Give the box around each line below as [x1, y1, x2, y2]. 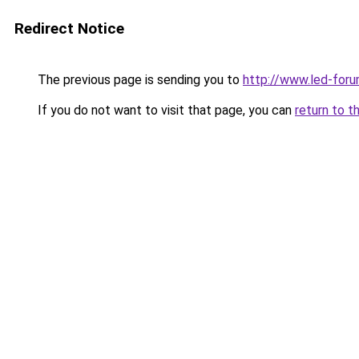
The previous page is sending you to [34, 72, 243, 87]
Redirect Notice [14, 19, 124, 38]
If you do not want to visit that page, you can [34, 103, 295, 118]
